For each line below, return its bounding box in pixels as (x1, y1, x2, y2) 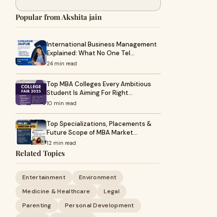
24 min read (46, 60, 77, 67)
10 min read (46, 100, 77, 107)
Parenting (22, 201, 51, 209)
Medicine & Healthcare (22, 187, 91, 195)
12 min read (46, 139, 76, 146)
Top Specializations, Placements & (46, 120, 152, 128)
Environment (78, 173, 117, 181)
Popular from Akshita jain (15, 12, 102, 22)
